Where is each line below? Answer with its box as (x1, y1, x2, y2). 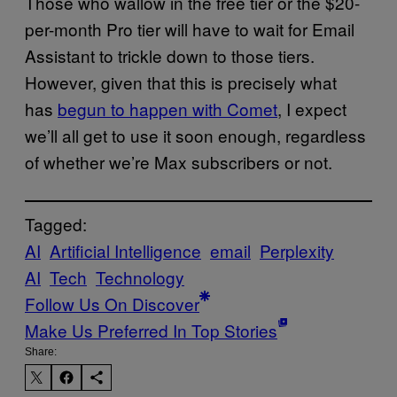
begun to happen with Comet (58, 96, 277, 121)
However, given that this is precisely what (25, 69, 337, 94)
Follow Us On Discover (25, 291, 199, 315)
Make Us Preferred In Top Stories (25, 317, 277, 342)
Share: (25, 345, 57, 358)
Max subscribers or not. (154, 149, 332, 174)
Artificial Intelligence (50, 237, 201, 262)
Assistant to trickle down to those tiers (25, 43, 310, 67)
